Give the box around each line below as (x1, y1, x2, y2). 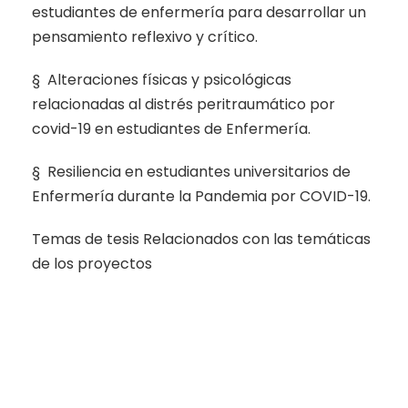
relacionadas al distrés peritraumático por (32, 93, 335, 115)
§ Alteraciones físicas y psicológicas (32, 68, 291, 90)
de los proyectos (32, 252, 152, 274)
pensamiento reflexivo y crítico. (32, 25, 258, 47)
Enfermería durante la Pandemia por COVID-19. (32, 185, 374, 207)
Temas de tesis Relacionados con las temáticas (32, 228, 371, 250)
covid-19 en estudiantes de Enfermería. (32, 117, 311, 139)
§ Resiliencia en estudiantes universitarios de (32, 160, 351, 182)
